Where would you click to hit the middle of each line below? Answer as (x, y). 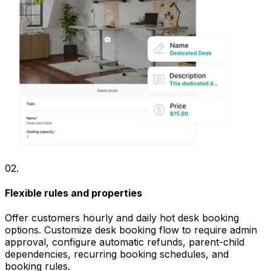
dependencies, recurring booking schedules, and (117, 254)
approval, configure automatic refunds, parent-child (125, 242)
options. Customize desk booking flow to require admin (131, 230)
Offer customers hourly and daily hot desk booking (122, 218)
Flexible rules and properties (73, 193)
